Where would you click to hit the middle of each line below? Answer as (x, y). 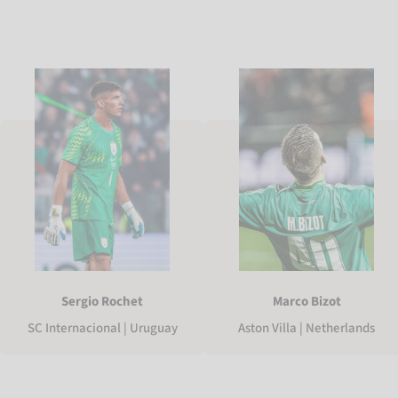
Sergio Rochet (102, 301)
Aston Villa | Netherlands (306, 328)
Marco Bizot (306, 301)
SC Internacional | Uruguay (102, 328)
